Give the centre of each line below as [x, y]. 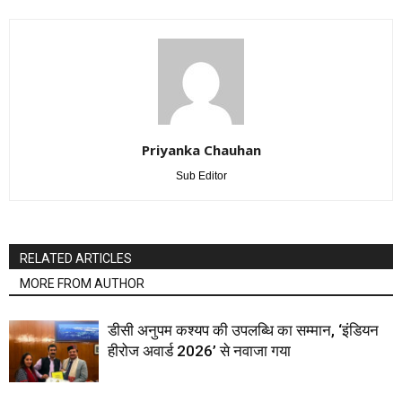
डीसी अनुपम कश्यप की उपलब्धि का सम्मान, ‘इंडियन [243, 331]
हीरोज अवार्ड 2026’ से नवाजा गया [199, 351]
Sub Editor [201, 176]
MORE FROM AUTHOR [82, 284]
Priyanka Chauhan [201, 150]
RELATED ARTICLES [76, 259]
